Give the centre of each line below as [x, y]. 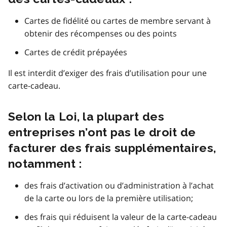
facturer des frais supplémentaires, [112, 147]
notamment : [45, 163]
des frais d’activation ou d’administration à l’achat [119, 185]
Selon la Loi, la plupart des [86, 116]
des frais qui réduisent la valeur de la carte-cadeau [121, 217]
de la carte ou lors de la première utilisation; [109, 198]
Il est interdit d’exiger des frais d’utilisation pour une [107, 73]
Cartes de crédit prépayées [76, 52]
